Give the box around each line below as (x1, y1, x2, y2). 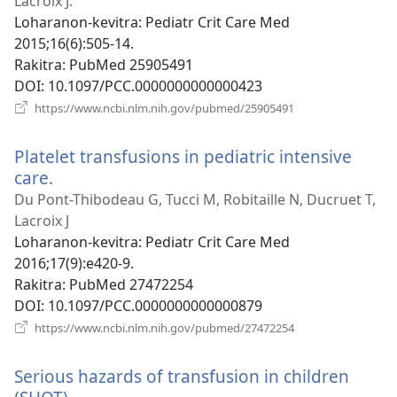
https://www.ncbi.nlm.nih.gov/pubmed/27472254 (32, 319, 294, 336)
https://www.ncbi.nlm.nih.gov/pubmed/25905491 (32, 99, 294, 116)
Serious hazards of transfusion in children (14, 363, 349, 388)
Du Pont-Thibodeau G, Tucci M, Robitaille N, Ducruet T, (14, 189, 376, 209)
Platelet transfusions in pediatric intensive (14, 144, 352, 168)
